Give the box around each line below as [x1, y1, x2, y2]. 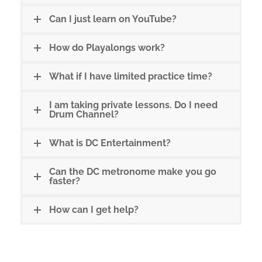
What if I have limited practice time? [49, 71, 212, 82]
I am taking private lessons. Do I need [49, 99, 218, 111]
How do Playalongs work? [49, 42, 165, 54]
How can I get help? [49, 204, 139, 216]
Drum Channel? [49, 109, 119, 120]
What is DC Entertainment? [49, 137, 171, 149]
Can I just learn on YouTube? [49, 13, 177, 25]
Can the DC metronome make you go [49, 166, 216, 178]
